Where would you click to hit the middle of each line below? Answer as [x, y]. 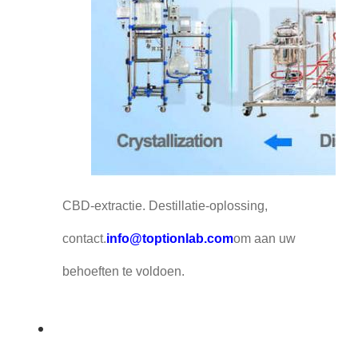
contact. [84, 239]
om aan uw [264, 239]
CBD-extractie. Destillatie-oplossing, [165, 206]
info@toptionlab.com [169, 239]
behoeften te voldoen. [123, 272]
